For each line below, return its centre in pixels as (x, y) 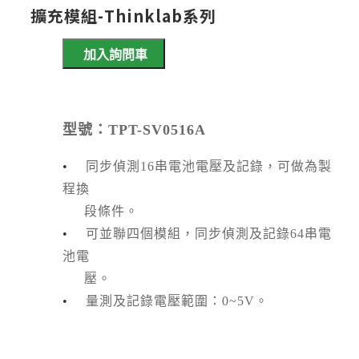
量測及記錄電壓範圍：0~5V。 (177, 301)
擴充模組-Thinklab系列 (123, 16)
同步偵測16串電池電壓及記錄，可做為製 (209, 167)
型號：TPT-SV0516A (134, 130)
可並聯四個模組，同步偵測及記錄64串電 (209, 234)
